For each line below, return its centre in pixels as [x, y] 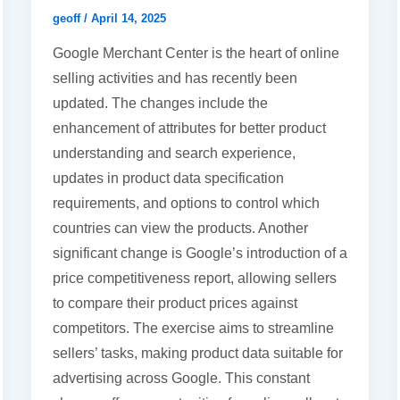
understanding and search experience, [174, 153]
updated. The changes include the [160, 103]
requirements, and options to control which [186, 203]
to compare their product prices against [175, 303]
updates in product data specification [168, 178]
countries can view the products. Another [180, 228]
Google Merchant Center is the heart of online [196, 53]
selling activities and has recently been [175, 78]
